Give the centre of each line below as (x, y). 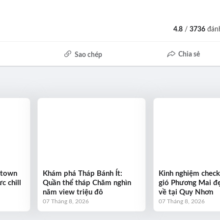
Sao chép (88, 55)
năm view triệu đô (73, 192)
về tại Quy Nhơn (186, 192)
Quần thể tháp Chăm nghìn (87, 183)
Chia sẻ (189, 54)
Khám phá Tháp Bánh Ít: (83, 174)
